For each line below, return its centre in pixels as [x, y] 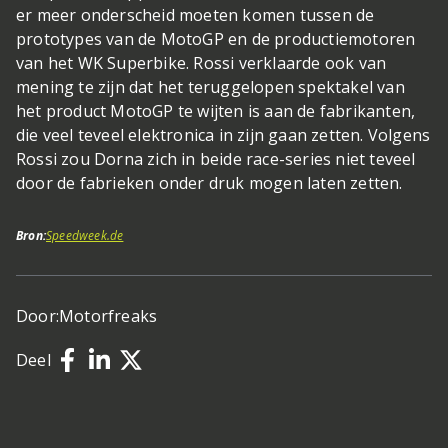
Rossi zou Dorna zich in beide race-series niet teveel [216, 158]
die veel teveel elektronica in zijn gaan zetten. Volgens [223, 134]
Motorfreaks [108, 315]
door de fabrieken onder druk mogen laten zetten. [209, 182]
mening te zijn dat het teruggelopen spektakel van [210, 86]
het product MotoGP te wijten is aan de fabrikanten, [216, 110]
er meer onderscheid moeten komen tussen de [195, 14]
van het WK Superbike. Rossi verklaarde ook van [201, 62]
